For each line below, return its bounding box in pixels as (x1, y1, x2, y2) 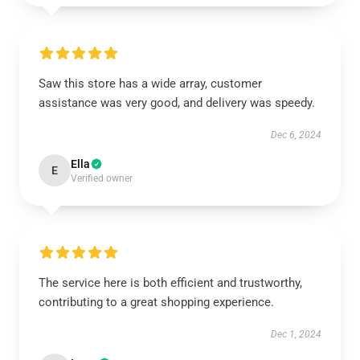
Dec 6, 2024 (271, 129, 321, 141)
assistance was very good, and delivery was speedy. (39, 96, 315, 110)
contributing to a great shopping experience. (39, 295, 274, 309)
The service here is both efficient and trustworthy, (39, 276, 302, 290)
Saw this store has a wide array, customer (39, 76, 262, 91)
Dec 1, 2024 (271, 329, 321, 340)
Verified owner (71, 173, 133, 184)
